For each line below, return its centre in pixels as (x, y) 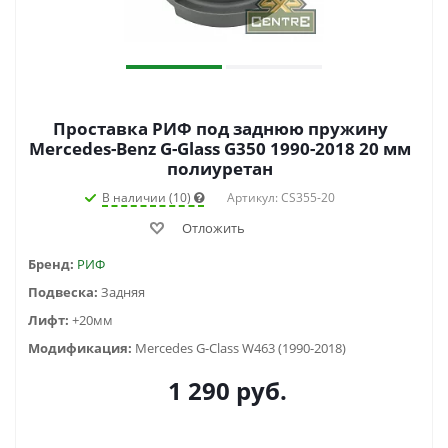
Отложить (213, 228)
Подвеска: (64, 292)
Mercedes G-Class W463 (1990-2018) (240, 348)
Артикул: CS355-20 (281, 198)
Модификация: (81, 348)
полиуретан (220, 169)
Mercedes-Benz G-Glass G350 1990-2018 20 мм (220, 149)
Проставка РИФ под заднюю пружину (220, 129)
